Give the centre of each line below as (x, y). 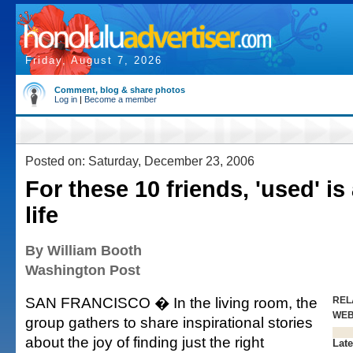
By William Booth (84, 251)
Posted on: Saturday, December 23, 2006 (140, 161)
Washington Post (83, 270)
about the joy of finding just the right (145, 342)
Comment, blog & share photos (120, 90)
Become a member (121, 99)
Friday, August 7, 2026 (94, 60)
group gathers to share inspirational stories (169, 322)
